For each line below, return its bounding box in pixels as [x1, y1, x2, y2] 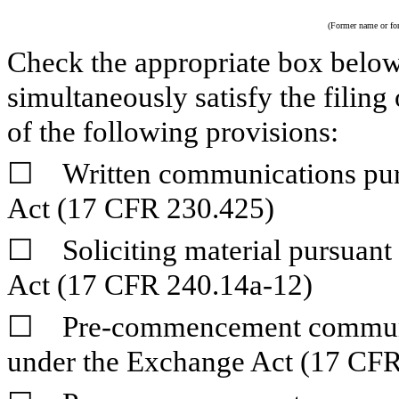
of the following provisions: [7, 116, 338, 149]
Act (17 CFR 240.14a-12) [7, 269, 313, 302]
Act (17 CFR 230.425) [7, 192, 274, 225]
